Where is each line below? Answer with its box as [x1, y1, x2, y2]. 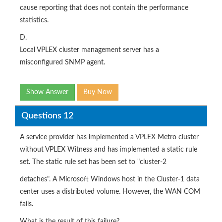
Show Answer [26, 89, 68, 96]
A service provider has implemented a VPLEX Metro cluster [20, 134, 199, 141]
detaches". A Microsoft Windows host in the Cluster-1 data [20, 176, 200, 183]
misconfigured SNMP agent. [20, 59, 105, 66]
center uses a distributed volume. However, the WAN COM [20, 188, 200, 196]
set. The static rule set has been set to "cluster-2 [20, 159, 166, 166]
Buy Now [83, 89, 112, 96]
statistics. [20, 17, 49, 24]
